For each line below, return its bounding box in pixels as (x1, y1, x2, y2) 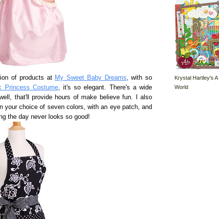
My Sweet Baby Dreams (55, 74, 127, 81)
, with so (126, 74, 153, 81)
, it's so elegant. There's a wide (58, 84, 153, 91)
